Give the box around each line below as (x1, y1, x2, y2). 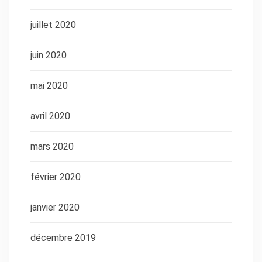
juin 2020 (30, 49, 67, 61)
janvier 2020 (30, 201, 80, 213)
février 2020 (30, 171, 81, 182)
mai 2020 (30, 80, 68, 91)
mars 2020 (30, 140, 74, 152)
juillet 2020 (30, 19, 76, 30)
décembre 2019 (30, 232, 96, 243)
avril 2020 (30, 110, 70, 122)
